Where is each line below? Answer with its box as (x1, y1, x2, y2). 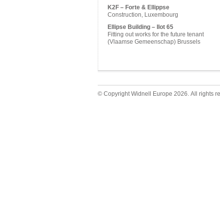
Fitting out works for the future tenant (108, 31, 204, 38)
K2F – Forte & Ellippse (108, 4, 169, 11)
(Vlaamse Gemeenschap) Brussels (108, 38, 200, 45)
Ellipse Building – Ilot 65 (108, 24, 173, 30)
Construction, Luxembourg (108, 11, 178, 18)
